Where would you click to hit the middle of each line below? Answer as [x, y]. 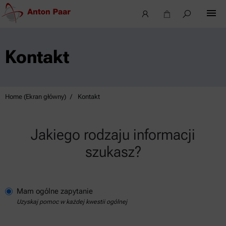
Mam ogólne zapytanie [54, 191]
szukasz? [113, 152]
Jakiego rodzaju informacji [113, 134]
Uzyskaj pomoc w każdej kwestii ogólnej [72, 202]
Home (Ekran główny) [36, 97]
